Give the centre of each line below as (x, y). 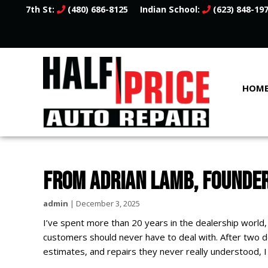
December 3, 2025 (108, 204)
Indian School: (171, 9)
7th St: (41, 9)
